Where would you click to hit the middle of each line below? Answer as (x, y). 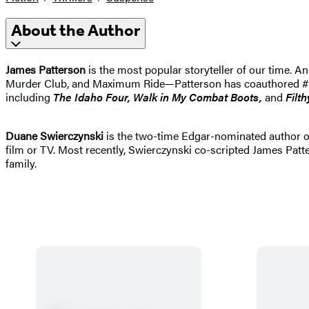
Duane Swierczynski (56, 135)
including (28, 97)
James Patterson (47, 69)
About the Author (76, 31)
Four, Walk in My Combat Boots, (184, 97)
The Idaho (77, 97)
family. (21, 163)
